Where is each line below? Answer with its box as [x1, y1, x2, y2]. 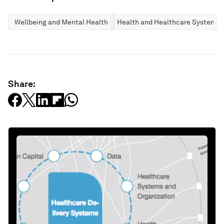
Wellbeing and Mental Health [14, 18, 108, 26]
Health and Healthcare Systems [117, 18, 220, 26]
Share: [8, 78, 35, 89]
